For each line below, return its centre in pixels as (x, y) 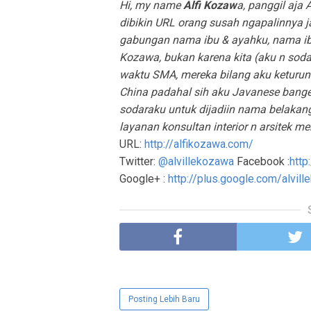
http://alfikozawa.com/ (199, 144)
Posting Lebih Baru (164, 300)
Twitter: (139, 162)
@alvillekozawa (196, 162)
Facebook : (262, 162)
